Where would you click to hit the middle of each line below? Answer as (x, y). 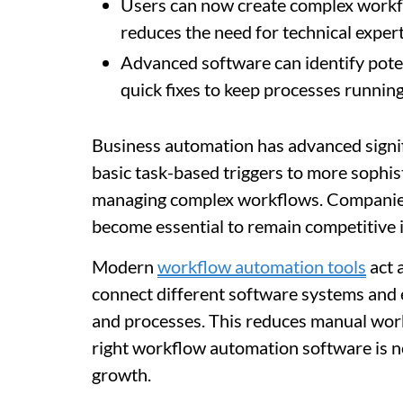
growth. (123, 374)
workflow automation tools (262, 266)
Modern (125, 266)
